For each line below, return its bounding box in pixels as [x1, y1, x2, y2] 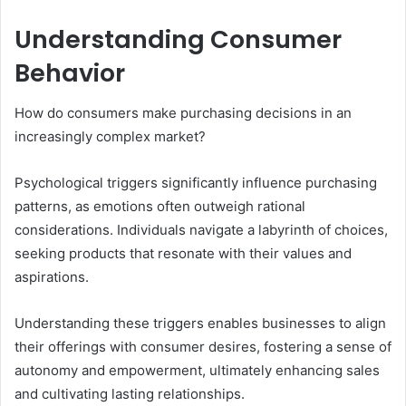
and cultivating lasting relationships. [14, 385, 245, 403]
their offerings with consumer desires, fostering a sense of [14, 338, 391, 356]
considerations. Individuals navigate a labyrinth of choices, [14, 221, 388, 239]
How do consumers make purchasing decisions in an [14, 104, 352, 122]
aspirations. [14, 268, 89, 286]
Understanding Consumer [14, 22, 342, 56]
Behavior [14, 55, 125, 90]
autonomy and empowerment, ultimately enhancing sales [14, 362, 380, 380]
